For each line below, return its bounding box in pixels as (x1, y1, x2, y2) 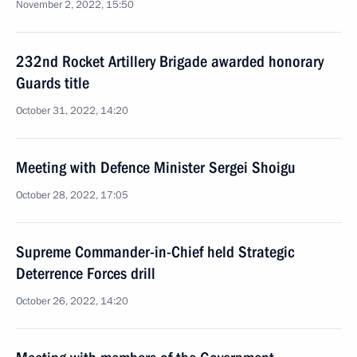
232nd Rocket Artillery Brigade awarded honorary (16, 52, 324, 71)
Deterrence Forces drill (16, 264, 155, 283)
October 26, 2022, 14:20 (16, 294, 128, 308)
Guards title (16, 73, 89, 92)
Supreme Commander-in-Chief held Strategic (16, 242, 294, 261)
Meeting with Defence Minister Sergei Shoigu (16, 158, 296, 177)
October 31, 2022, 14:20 (16, 104, 128, 118)
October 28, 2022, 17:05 (16, 188, 128, 202)
